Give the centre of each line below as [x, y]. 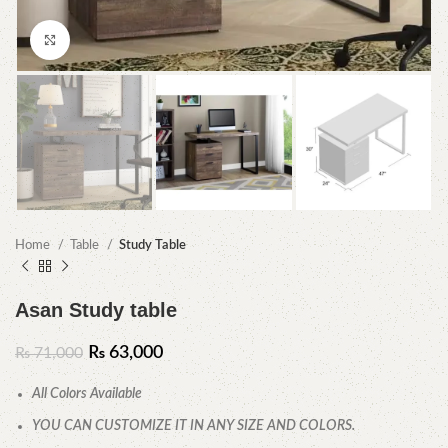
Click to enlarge [114, 39]
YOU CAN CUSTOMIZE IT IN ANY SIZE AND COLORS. [193, 426]
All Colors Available [87, 394]
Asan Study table [96, 310]
